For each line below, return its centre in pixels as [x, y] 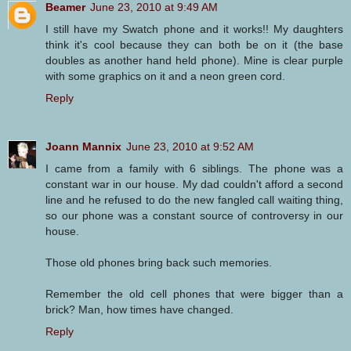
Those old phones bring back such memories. [159, 262]
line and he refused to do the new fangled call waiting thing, [194, 199]
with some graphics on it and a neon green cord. [165, 76]
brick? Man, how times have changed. [139, 309]
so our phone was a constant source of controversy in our [194, 215]
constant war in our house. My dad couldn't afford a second [194, 184]
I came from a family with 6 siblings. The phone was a [194, 168]
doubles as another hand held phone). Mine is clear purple [194, 60]
